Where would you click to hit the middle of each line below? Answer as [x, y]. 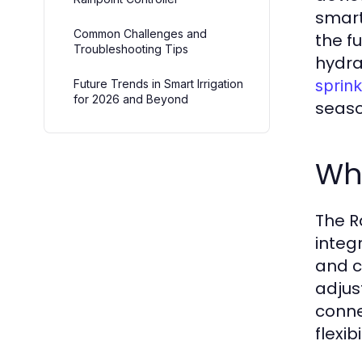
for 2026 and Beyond [131, 99]
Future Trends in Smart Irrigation [158, 84]
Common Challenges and [140, 34]
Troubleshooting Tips [131, 49]
